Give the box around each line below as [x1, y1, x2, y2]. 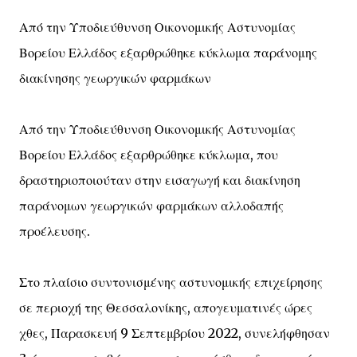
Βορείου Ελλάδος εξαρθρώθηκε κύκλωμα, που [19, 147, 278, 163]
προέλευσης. [19, 223, 90, 239]
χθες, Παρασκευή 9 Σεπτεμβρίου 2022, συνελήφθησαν [19, 325, 330, 341]
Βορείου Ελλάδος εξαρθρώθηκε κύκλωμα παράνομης [19, 45, 317, 61]
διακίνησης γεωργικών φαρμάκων [19, 70, 211, 86]
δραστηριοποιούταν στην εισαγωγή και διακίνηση [19, 172, 300, 188]
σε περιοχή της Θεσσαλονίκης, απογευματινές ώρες [19, 300, 312, 316]
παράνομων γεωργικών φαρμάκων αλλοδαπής [19, 198, 284, 214]
